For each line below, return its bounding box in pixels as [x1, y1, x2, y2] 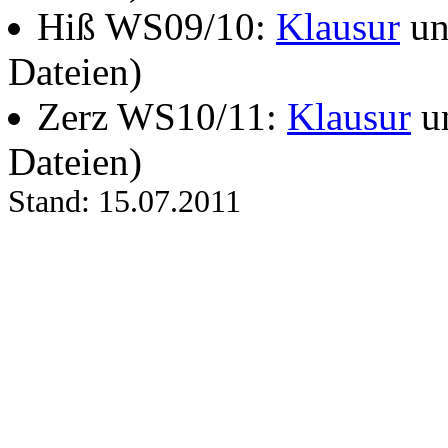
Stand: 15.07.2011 [8, 184, 241, 220]
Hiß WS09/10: [37, 5, 276, 49]
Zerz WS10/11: [37, 95, 287, 139]
